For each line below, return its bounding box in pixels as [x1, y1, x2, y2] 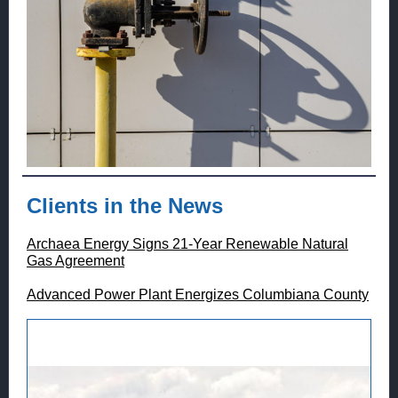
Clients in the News [27, 194, 223, 218]
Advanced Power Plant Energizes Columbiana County [27, 287, 369, 302]
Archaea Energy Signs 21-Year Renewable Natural [27, 236, 348, 251]
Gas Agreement [27, 253, 124, 268]
